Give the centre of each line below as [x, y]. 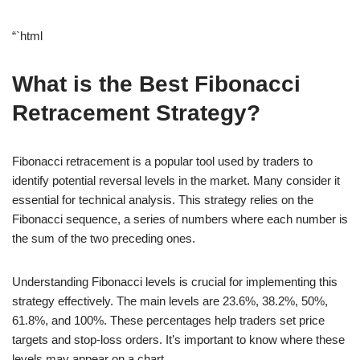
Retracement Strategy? [136, 112]
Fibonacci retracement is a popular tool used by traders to [162, 161]
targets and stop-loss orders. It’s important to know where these [178, 339]
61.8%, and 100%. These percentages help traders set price [168, 320]
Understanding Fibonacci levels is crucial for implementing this [175, 281]
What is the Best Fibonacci [156, 84]
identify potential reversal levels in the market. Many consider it [176, 180]
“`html [27, 35]
